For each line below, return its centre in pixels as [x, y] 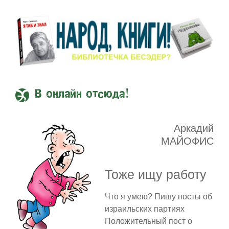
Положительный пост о [148, 221]
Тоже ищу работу [155, 174]
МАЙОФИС [187, 141]
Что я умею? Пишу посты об [158, 196]
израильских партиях [144, 209]
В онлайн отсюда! [82, 94]
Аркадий [194, 128]
